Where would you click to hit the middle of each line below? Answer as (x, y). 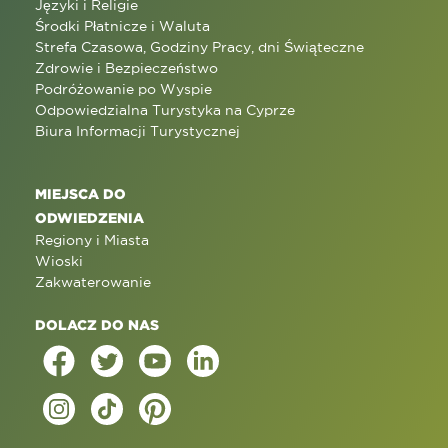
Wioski (59, 260)
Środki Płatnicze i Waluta (122, 25)
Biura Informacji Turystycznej (137, 130)
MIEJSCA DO (80, 193)
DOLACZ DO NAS (97, 324)
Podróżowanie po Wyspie (123, 88)
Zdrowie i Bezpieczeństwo (126, 67)
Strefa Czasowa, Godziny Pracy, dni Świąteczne (199, 46)
